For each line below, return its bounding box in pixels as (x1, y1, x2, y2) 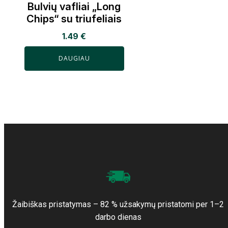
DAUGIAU (58, 54, 90, 63)
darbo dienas (95, 212, 141, 222)
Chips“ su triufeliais (26, 13, 122, 25)
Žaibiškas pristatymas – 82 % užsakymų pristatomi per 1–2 (12, 199, 224, 209)
